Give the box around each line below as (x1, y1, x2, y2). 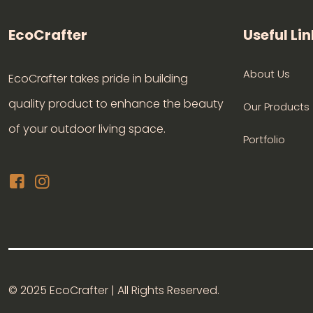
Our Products (243, 99, 310, 114)
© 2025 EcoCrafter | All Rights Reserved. (8, 282, 219, 298)
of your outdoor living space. (8, 121, 166, 137)
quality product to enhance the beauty (8, 96, 224, 112)
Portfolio (243, 132, 285, 147)
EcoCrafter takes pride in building (8, 71, 188, 87)
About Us (243, 66, 290, 81)
